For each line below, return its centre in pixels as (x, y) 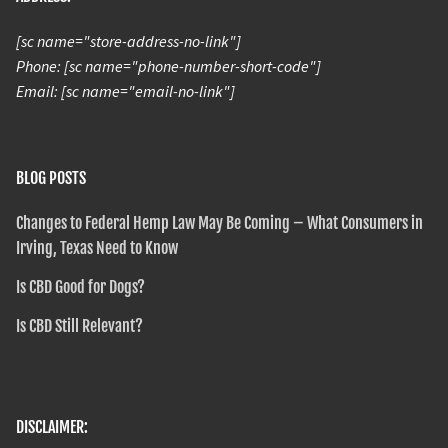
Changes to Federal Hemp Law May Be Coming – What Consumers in (219, 222)
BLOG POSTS (51, 177)
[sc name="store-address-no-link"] (128, 40)
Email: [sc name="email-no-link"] (125, 90)
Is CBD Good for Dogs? (80, 286)
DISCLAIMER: (52, 426)
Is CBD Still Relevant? (79, 325)
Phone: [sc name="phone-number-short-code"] (168, 65)
